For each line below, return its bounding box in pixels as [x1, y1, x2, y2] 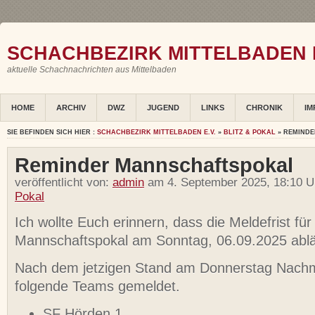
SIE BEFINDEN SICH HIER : [7, 129, 97, 136]
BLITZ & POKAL [224, 129, 276, 136]
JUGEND [147, 103, 179, 112]
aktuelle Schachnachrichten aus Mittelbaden [7, 65, 176, 75]
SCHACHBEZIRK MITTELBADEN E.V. [97, 129, 216, 136]
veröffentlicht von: [15, 176, 112, 190]
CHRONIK [246, 103, 283, 112]
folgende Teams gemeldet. [15, 278, 180, 295]
